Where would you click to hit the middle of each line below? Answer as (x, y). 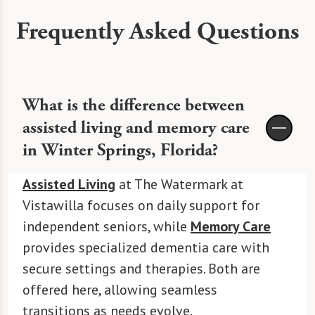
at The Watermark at (179, 185)
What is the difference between (134, 106)
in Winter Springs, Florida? (120, 151)
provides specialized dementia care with (146, 248)
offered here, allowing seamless (120, 290)
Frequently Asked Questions (157, 31)
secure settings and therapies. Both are (141, 269)
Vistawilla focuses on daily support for (141, 206)
